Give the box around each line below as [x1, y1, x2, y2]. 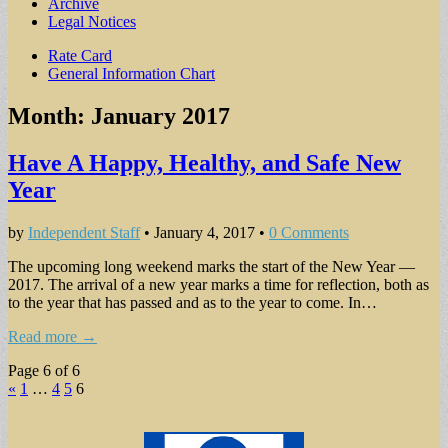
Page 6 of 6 [8, 361, 80, 379]
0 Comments [269, 223, 349, 241]
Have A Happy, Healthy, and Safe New [8, 149, 401, 176]
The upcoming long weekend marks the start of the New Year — [8, 257, 415, 275]
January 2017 [91, 102, 230, 129]
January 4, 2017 [154, 223, 255, 241]
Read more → [8, 327, 97, 345]
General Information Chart [48, 65, 215, 82]
